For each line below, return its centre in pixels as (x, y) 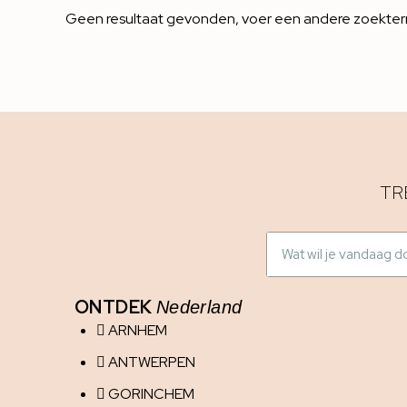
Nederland (199, 308)
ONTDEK (115, 308)
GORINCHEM (151, 394)
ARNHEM (138, 331)
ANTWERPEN (152, 362)
